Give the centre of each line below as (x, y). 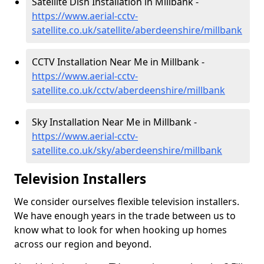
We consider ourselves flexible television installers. (127, 202)
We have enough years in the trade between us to (125, 216)
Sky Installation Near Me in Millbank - (114, 122)
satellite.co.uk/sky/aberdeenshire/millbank (127, 150)
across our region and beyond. (83, 244)
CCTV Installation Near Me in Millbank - (118, 62)
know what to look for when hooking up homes (121, 230)
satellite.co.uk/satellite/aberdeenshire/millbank (137, 30)
